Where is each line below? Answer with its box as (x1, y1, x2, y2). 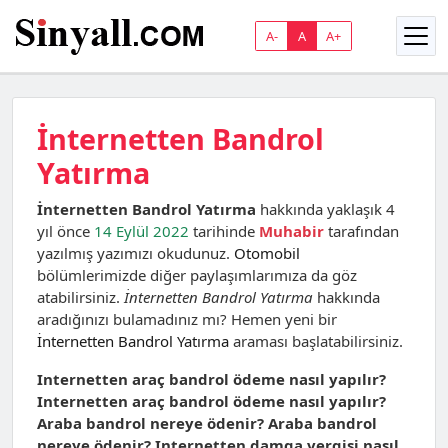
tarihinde (189, 221, 259, 241)
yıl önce (37, 221, 94, 241)
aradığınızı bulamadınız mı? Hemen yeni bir (37, 309, 337, 329)
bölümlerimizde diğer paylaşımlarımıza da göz (37, 265, 357, 285)
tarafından (324, 221, 399, 241)
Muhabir (259, 221, 324, 241)
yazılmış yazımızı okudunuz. (37, 243, 234, 263)
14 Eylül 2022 (94, 221, 189, 241)
